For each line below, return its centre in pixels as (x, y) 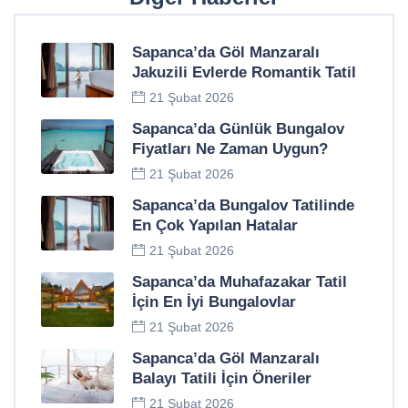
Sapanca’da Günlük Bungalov (238, 129)
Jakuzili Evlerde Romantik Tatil (244, 73)
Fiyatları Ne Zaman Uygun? (230, 149)
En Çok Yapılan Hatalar (215, 226)
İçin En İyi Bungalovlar (214, 302)
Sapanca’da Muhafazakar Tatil (240, 282)
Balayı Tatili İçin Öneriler (222, 379)
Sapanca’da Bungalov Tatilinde (243, 206)
